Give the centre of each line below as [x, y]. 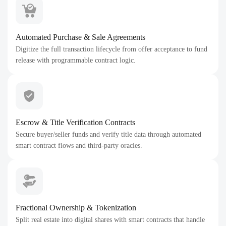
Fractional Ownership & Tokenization [76, 208]
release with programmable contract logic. [76, 60]
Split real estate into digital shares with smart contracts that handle [110, 220]
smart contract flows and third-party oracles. [79, 146]
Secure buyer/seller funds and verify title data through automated [108, 134]
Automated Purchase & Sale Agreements [80, 37]
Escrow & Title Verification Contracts [75, 122]
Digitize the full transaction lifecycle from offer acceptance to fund [111, 49]
